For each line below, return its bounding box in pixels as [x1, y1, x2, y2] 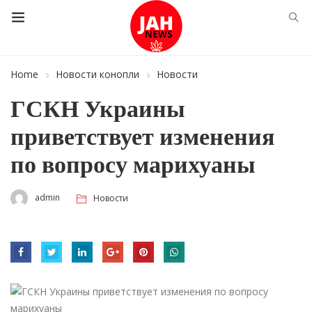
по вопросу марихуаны [10, 150, 256, 179]
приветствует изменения [10, 122, 274, 151]
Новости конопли [56, 68, 139, 81]
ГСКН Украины [10, 94, 185, 123]
